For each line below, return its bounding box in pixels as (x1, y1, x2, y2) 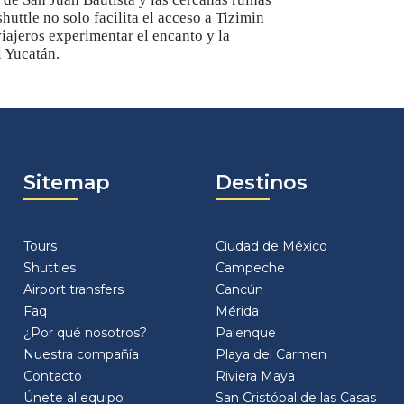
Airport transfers (23, 281, 124, 298)
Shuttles (23, 260, 76, 276)
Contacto (23, 368, 82, 384)
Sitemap (23, 170, 110, 195)
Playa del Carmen (216, 346, 326, 363)
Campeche (216, 260, 285, 276)
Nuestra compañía (23, 346, 139, 363)
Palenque (216, 325, 276, 341)
